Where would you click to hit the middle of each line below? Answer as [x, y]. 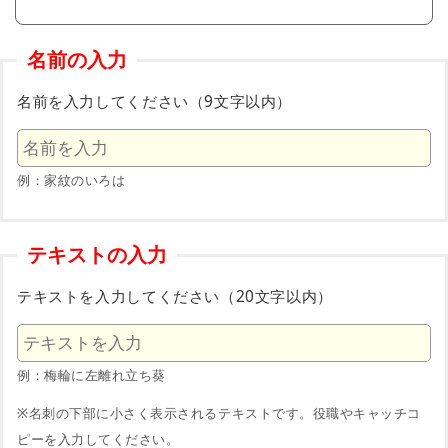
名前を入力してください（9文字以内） [155, 101]
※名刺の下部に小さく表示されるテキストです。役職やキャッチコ [219, 413]
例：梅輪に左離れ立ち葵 [91, 375]
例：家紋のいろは [71, 179]
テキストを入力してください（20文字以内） [175, 296]
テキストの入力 [97, 254]
